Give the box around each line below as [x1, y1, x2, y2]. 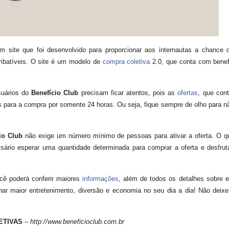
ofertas [177, 89, 198, 97]
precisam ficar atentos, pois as [78, 89, 178, 97]
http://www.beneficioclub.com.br [30, 218, 124, 225]
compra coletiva [102, 58, 150, 65]
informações [82, 175, 119, 182]
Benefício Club [31, 89, 79, 97]
